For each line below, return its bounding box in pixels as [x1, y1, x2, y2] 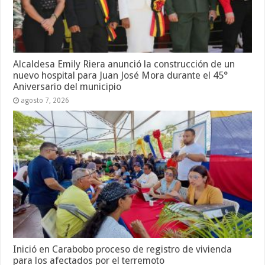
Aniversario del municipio [13, 80, 122, 92]
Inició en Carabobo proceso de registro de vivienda [13, 243, 232, 255]
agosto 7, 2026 [21, 96, 70, 105]
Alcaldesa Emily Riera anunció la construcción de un [13, 58, 235, 70]
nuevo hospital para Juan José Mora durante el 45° [13, 69, 228, 81]
